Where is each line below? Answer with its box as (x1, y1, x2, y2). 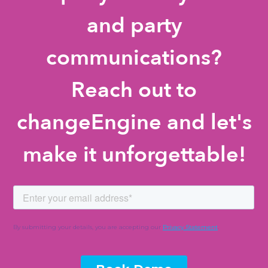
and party (86, 11, 182, 40)
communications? (46, 43, 222, 72)
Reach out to (71, 75, 197, 105)
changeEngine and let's (16, 108, 252, 137)
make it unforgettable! (22, 140, 246, 169)
